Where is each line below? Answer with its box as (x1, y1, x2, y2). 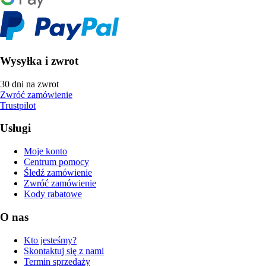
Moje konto (24, 146, 67, 157)
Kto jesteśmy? (24, 235, 77, 245)
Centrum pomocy (24, 157, 89, 167)
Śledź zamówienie (24, 167, 92, 178)
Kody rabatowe (24, 189, 82, 199)
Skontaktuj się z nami (24, 245, 104, 256)
